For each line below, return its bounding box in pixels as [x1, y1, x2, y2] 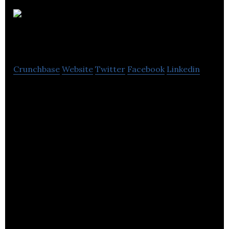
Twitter [95, 63, 125, 74]
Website [62, 63, 93, 74]
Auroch [134, 5, 204, 29]
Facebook [127, 63, 165, 74]
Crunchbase [13, 63, 60, 74]
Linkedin [167, 63, 200, 74]
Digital [13, 28, 77, 52]
